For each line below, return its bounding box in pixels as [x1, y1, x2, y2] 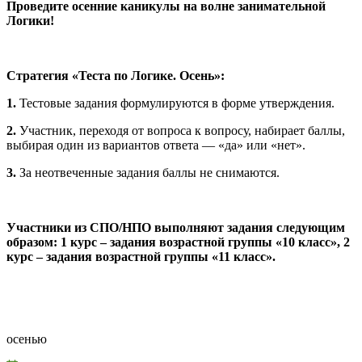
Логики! [6, 14, 54, 28]
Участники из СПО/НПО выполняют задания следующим [6, 221, 345, 235]
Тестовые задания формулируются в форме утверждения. [16, 96, 335, 111]
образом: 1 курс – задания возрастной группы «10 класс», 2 [6, 235, 350, 250]
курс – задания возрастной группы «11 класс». [6, 250, 276, 264]
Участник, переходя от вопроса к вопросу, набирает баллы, [16, 124, 345, 138]
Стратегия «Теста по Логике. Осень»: [6, 69, 225, 83]
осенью [6, 332, 47, 347]
